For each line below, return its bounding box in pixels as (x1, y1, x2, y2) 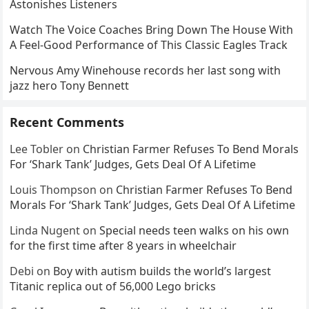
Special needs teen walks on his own (99, 223, 290, 239)
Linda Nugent (10, 223, 81, 239)
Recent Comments (10, 114, 125, 131)
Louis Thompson (10, 182, 97, 198)
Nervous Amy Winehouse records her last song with (10, 63, 281, 79)
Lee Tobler (10, 141, 64, 157)
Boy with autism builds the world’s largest (53, 263, 272, 279)
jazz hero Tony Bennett (10, 78, 130, 94)
